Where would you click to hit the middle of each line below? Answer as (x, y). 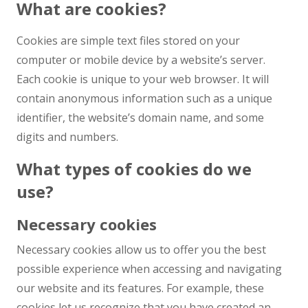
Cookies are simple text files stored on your (128, 41)
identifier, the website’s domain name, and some (140, 118)
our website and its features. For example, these (140, 288)
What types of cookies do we (134, 169)
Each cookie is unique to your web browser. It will (143, 79)
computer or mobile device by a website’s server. (141, 60)
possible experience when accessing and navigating (149, 269)
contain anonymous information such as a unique (144, 98)
